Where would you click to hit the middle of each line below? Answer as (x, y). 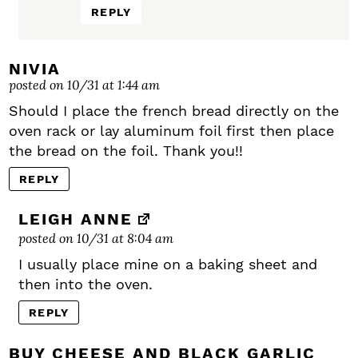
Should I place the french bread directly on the (174, 111)
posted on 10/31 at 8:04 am (96, 238)
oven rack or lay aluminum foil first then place (171, 131)
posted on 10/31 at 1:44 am (84, 85)
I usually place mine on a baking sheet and (168, 265)
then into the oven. (86, 284)
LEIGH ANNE (76, 219)
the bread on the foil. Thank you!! (126, 151)
